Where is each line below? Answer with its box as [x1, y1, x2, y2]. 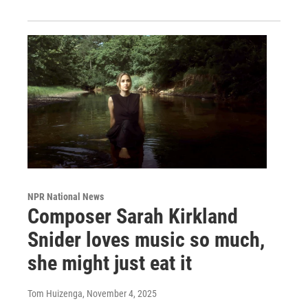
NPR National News [27, 191, 104, 202]
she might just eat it [27, 251, 192, 275]
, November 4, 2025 [82, 288, 157, 299]
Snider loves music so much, [27, 228, 265, 252]
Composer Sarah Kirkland [27, 204, 238, 228]
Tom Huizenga [27, 288, 82, 299]
